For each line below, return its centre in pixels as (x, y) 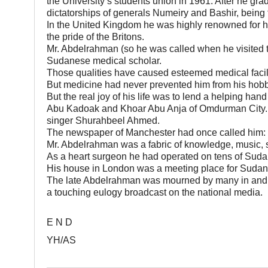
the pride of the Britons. (95, 37)
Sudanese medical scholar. (104, 61)
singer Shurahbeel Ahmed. (105, 121)
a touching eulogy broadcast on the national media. (154, 193)
